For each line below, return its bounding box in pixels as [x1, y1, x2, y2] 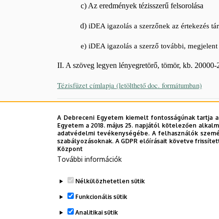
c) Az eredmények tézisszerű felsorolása [57, 1, 203, 10]
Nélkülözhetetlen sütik [75, 177, 145, 185]
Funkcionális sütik [75, 193, 127, 200]
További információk [57, 155, 122, 163]
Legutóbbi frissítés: [57, 100, 117, 109]
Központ [57, 145, 83, 153]
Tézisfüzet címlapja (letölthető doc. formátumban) [57, 80, 202, 90]
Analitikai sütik [75, 209, 118, 216]
